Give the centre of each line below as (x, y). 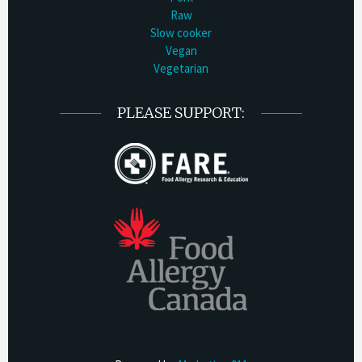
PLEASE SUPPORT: (181, 112)
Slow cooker (181, 32)
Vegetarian (181, 68)
